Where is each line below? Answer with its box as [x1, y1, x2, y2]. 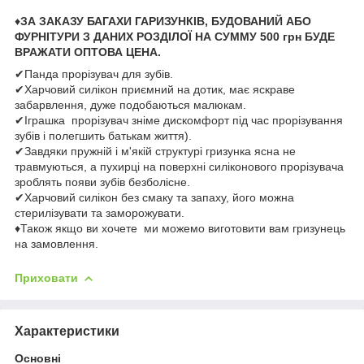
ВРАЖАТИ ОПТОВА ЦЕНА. [15, 45, 161, 58]
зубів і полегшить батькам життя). [15, 128, 192, 142]
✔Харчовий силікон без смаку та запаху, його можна [15, 190, 294, 204]
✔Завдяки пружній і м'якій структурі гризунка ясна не [15, 144, 296, 158]
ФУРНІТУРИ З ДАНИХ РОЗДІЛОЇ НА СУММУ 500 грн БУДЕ [15, 29, 335, 43]
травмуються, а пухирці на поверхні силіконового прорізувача [15, 159, 344, 173]
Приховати [15, 271, 78, 284]
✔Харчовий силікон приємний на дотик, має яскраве [15, 82, 295, 96]
